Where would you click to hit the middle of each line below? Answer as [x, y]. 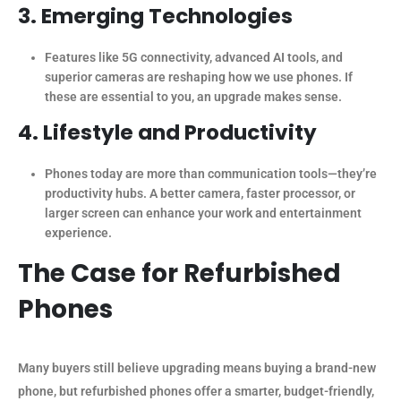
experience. [78, 233]
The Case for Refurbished [179, 274]
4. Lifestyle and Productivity [167, 133]
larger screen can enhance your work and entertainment [203, 213]
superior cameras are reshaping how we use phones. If [198, 77]
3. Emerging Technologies [155, 17]
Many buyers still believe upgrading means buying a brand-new [197, 368]
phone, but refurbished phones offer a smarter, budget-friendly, [196, 392]
